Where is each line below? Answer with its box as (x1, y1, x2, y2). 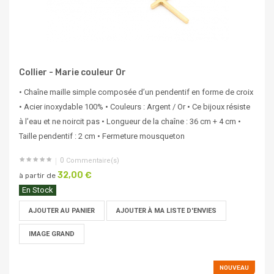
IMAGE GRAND (29, 230, 75, 239)
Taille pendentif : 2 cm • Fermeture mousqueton (19, 131, 185, 141)
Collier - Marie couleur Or (19, 67, 126, 78)
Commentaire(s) (64, 157, 119, 165)
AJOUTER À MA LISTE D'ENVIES (116, 207, 217, 215)
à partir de (19, 171, 56, 180)
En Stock (22, 185, 53, 195)
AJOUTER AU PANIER (29, 207, 95, 215)
